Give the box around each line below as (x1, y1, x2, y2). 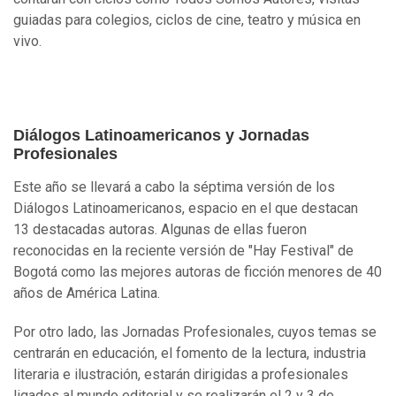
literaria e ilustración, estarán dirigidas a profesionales (13, 366, 348, 384)
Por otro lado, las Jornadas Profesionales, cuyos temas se (13, 324, 377, 341)
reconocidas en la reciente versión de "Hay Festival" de (13, 242, 354, 260)
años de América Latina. (13, 285, 160, 302)
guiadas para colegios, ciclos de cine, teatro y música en (13, 11, 361, 29)
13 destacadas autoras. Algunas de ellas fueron (13, 221, 307, 239)
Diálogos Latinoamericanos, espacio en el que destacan (13, 200, 358, 217)
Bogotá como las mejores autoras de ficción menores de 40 (13, 263, 382, 281)
